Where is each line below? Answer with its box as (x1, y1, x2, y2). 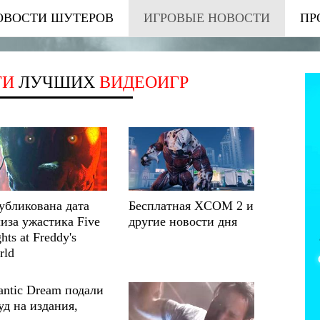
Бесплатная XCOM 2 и (129, 198, 254, 213)
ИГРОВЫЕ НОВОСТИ (144, 11, 270, 25)
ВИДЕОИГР (99, 73, 189, 91)
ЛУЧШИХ (14, 73, 99, 91)
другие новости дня (129, 214, 238, 229)
